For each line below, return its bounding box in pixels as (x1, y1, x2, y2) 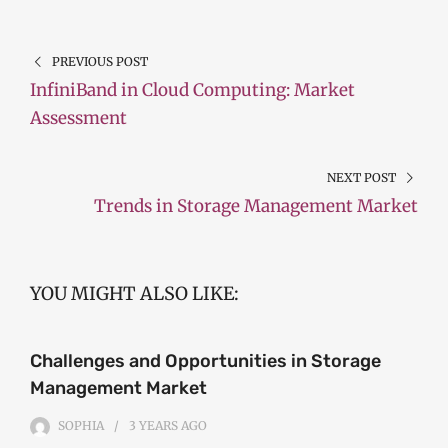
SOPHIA (58, 418, 104, 434)
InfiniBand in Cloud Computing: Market (30, 79, 355, 102)
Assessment (30, 107, 127, 130)
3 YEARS (129, 418, 178, 434)
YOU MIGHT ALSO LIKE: (30, 282, 239, 306)
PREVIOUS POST (51, 54, 148, 70)
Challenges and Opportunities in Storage (30, 350, 381, 373)
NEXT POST (327, 170, 397, 186)
